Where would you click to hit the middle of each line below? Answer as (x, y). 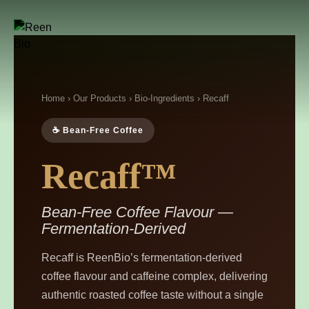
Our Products (100, 98)
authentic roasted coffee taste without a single (152, 295)
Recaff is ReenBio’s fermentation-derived (142, 258)
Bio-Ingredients (165, 98)
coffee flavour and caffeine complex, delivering (154, 276)
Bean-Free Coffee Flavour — (137, 212)
